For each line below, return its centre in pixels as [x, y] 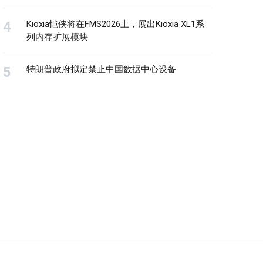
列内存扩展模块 [57, 37]
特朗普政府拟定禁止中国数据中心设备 [101, 69]
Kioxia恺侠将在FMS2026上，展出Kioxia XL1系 [115, 24]
